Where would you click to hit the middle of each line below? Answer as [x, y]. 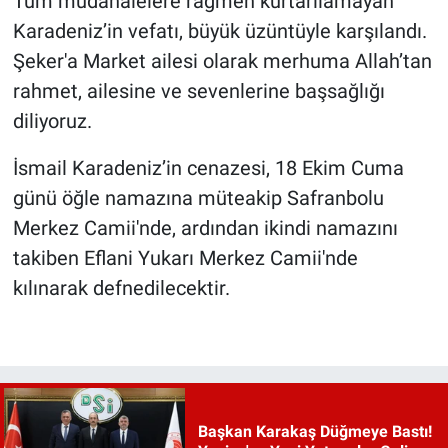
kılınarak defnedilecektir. [121, 287]
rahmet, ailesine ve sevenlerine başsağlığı [198, 90]
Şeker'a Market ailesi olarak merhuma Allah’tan [222, 60]
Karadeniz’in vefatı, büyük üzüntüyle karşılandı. [219, 30]
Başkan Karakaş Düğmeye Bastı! [314, 431]
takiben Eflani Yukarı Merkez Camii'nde [185, 257]
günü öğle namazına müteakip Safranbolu [198, 197]
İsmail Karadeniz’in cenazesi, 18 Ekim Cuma [208, 167]
